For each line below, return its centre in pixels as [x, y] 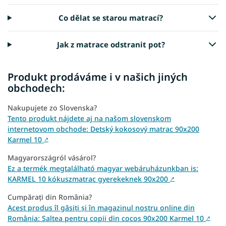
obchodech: [36, 88]
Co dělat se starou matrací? [111, 18]
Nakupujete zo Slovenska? [52, 108]
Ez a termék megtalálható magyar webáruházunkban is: [103, 168]
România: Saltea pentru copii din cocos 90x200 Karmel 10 [107, 218]
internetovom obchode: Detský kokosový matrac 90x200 [103, 129]
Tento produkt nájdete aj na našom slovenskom [89, 119]
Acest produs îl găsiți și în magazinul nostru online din [101, 208]
